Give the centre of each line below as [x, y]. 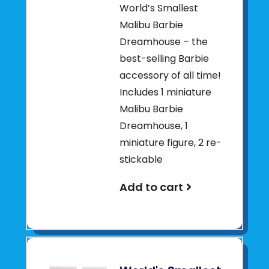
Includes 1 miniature [166, 92]
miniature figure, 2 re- [171, 143]
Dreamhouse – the [164, 42]
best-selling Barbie [165, 59]
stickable [141, 159]
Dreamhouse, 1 [154, 126]
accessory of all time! [171, 75]
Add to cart [152, 187]
